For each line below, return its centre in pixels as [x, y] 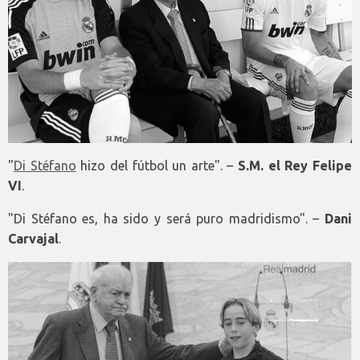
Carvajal [33, 239]
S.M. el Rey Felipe [295, 166]
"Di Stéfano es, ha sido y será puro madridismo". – [166, 219]
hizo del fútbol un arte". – [157, 166]
